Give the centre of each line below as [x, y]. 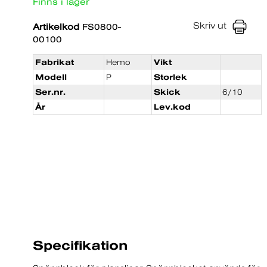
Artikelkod [56, 27]
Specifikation [80, 245]
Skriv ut [210, 25]
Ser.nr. [50, 92]
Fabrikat [55, 62]
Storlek [170, 77]
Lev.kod [172, 107]
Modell [51, 77]
